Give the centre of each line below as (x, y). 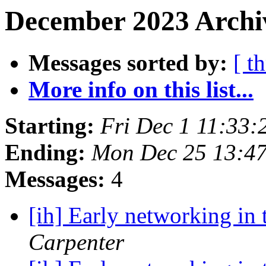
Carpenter (76, 242)
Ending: (45, 153)
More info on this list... (141, 90)
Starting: (50, 126)
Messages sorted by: (128, 63)
